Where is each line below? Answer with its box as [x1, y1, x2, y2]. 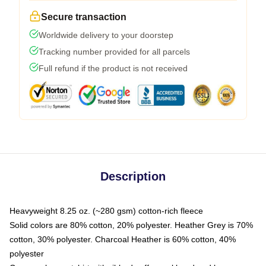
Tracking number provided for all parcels [39, 47, 190, 56]
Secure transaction [41, 12, 126, 22]
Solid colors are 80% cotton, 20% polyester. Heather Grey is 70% [9, 220, 253, 230]
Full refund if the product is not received [39, 64, 188, 73]
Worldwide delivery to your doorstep [39, 30, 173, 40]
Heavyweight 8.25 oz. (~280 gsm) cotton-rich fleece [9, 206, 203, 216]
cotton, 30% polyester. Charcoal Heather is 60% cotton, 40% [9, 235, 236, 244]
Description [100, 170, 166, 183]
